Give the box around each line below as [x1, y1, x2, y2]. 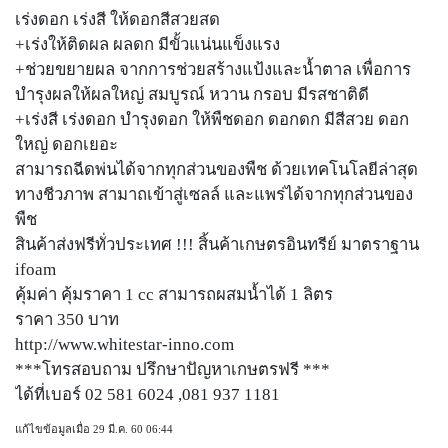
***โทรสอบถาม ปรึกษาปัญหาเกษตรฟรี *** [15, 359, 330, 379]
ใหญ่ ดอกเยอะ [15, 134, 118, 154]
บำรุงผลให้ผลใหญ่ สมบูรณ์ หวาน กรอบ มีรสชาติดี [15, 84, 369, 104]
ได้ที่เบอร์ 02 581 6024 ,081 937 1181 [15, 384, 280, 404]
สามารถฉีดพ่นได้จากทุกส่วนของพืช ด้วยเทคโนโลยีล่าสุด [15, 159, 418, 179]
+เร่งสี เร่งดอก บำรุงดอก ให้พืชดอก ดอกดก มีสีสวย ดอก [15, 109, 409, 129]
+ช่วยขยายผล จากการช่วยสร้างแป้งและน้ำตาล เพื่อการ [15, 59, 411, 79]
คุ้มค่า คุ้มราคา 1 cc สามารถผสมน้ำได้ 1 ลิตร [15, 284, 333, 304]
